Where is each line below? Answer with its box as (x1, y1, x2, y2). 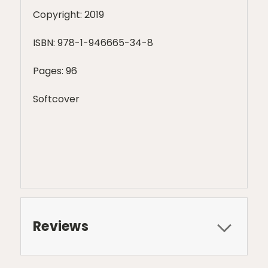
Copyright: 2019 (33, 8, 104, 22)
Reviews (33, 217, 89, 236)
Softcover (33, 92, 80, 106)
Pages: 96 (33, 64, 77, 78)
